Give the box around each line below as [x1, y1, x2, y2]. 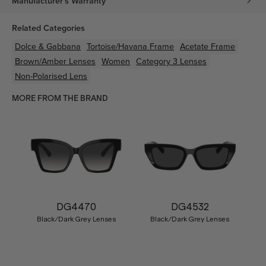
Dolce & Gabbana [15, 40, 81, 53]
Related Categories [12, 21, 85, 34]
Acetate [180, 40, 208, 53]
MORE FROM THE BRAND [12, 94, 107, 103]
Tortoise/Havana [87, 40, 147, 53]
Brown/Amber [15, 55, 66, 68]
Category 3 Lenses [136, 55, 207, 68]
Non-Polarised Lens [15, 69, 87, 83]
